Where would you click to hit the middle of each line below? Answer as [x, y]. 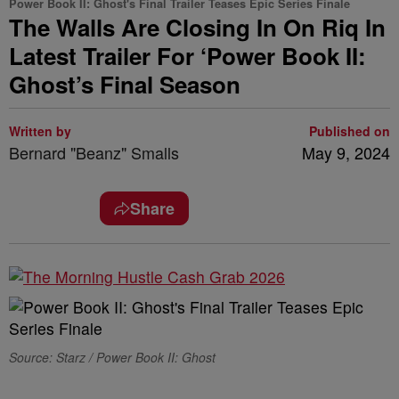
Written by [40, 131]
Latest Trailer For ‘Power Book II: [187, 56]
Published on [350, 131]
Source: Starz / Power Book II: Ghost [112, 357]
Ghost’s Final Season [125, 84]
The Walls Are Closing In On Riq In [197, 27]
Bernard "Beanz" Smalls [94, 152]
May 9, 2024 [346, 152]
